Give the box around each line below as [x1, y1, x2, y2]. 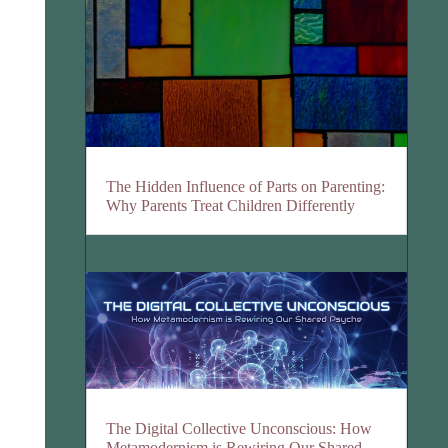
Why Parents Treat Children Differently [106, 196, 356, 214]
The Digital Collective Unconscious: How [106, 420, 373, 438]
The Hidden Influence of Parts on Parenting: [106, 177, 386, 195]
